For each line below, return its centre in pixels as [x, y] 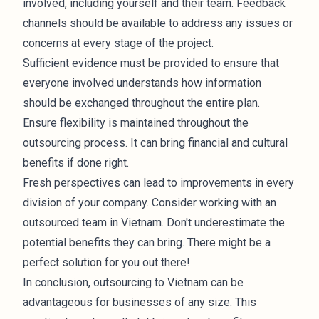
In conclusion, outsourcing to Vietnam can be [133, 282]
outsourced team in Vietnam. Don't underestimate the [154, 223]
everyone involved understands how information [142, 83]
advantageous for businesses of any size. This [140, 302]
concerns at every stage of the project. [118, 43]
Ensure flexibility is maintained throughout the [136, 123]
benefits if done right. [76, 163]
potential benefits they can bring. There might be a [147, 242]
